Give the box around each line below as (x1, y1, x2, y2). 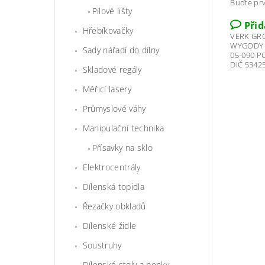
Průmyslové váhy (82, 103, 146, 115)
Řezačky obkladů (82, 201, 146, 212)
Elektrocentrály (82, 161, 141, 173)
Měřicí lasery (82, 83, 131, 95)
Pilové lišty (92, 5, 132, 17)
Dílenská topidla (82, 181, 144, 193)
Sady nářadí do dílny (82, 44, 160, 56)
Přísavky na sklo (92, 142, 153, 154)
